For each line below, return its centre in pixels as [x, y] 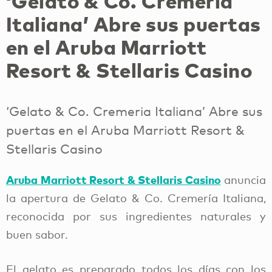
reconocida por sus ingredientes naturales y [136, 216]
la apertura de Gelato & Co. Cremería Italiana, [136, 198]
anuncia [243, 180]
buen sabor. [37, 235]
